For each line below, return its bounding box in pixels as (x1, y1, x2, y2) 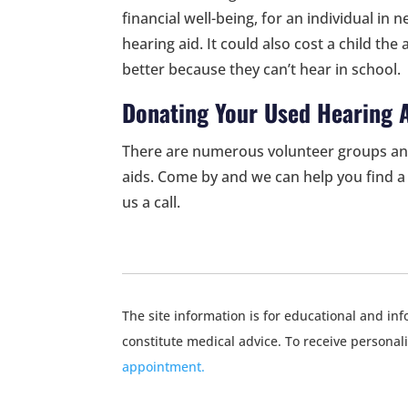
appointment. (122, 357, 206, 375)
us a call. (122, 191, 181, 212)
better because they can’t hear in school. (122, 58, 402, 79)
